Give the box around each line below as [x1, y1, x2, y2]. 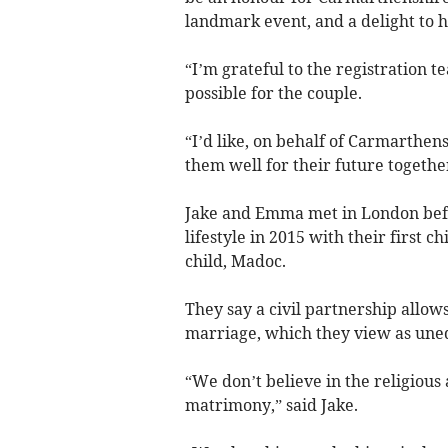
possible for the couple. [184, 83, 362, 104]
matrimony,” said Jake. [184, 395, 358, 416]
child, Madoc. [184, 251, 286, 272]
